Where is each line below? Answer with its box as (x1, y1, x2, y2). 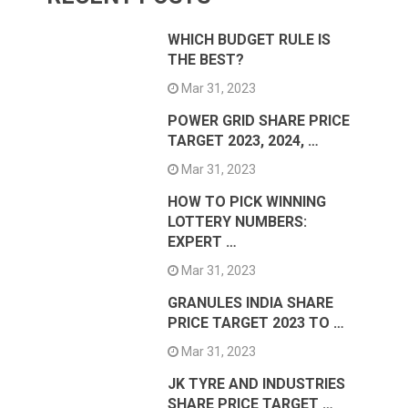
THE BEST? (168, 50, 245, 68)
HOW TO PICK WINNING (168, 192, 327, 210)
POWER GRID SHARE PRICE (168, 111, 351, 129)
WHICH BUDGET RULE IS (168, 30, 331, 48)
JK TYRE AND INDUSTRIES (168, 374, 346, 393)
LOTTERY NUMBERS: (168, 212, 308, 230)
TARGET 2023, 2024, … (168, 131, 320, 149)
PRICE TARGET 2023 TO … (168, 313, 345, 331)
